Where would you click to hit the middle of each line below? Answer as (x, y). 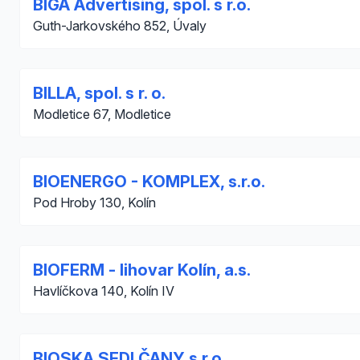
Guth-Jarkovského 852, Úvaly (120, 26)
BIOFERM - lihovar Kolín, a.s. (142, 270)
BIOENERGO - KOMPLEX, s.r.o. (149, 182)
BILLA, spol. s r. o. (99, 93)
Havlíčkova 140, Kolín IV (104, 291)
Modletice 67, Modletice (102, 114)
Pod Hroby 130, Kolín (94, 202)
